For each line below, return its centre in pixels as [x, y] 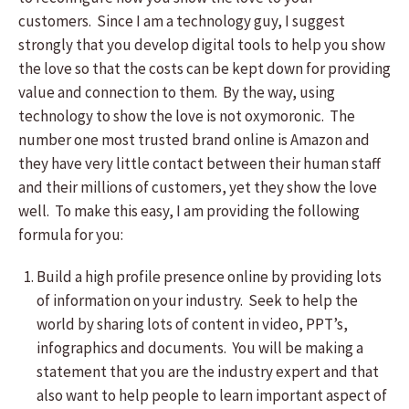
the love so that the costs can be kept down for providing [204, 68]
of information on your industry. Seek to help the [197, 300]
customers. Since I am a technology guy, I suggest [182, 21]
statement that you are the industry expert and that [208, 372]
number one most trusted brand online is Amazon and [194, 140]
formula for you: [71, 235]
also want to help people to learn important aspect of [212, 395]
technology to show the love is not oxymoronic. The [187, 116]
